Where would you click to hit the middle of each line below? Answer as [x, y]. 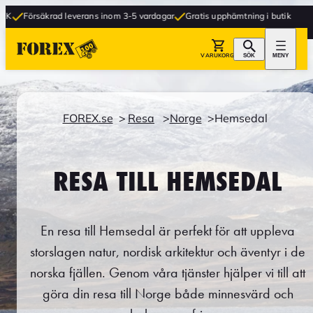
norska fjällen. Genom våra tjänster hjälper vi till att [168, 273]
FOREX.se [88, 118]
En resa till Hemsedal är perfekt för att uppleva [168, 231]
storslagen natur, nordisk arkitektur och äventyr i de [168, 252]
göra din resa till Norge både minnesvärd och [168, 294]
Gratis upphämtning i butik [189, 16]
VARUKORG [218, 55]
